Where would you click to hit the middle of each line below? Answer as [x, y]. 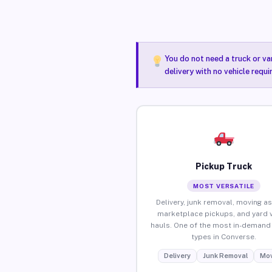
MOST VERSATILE [224, 185]
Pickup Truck [224, 166]
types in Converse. [224, 236]
